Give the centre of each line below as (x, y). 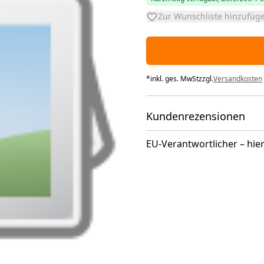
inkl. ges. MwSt (174, 79)
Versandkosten (237, 79)
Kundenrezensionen (195, 116)
